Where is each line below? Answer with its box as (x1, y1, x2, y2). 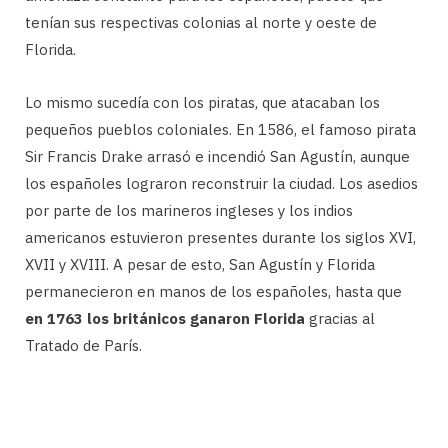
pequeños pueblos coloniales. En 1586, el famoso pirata (25, 120, 416, 140)
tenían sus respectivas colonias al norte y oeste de (25, 13, 377, 33)
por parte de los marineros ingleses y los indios (25, 201, 353, 221)
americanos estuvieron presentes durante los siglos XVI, (25, 228, 416, 248)
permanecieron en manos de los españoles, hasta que (25, 282, 402, 302)
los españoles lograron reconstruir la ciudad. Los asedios (25, 174, 418, 194)
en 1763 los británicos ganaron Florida (25, 309, 305, 329)
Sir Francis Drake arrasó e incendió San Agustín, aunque (25, 147, 410, 167)
